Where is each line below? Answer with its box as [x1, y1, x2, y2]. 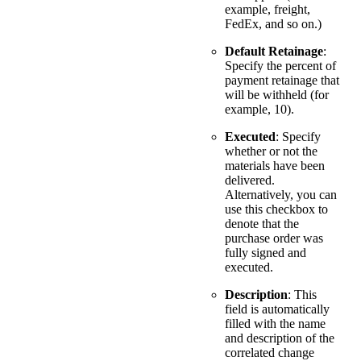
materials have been [225, 159, 325, 173]
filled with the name [225, 317, 326, 331]
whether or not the [225, 144, 317, 159]
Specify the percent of [225, 59, 336, 73]
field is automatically [225, 302, 330, 317]
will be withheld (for [225, 88, 329, 102]
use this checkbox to [225, 202, 328, 217]
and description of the [225, 331, 334, 346]
